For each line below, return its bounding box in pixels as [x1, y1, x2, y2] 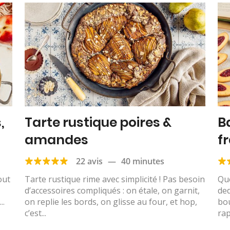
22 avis [75, 155, 103, 167]
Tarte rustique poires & [24, 113, 171, 131]
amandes [24, 130, 88, 149]
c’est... [24, 207, 46, 219]
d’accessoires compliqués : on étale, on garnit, [24, 184, 200, 196]
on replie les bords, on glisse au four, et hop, [24, 196, 197, 207]
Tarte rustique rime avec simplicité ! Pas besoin [24, 173, 205, 185]
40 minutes [121, 155, 164, 167]
